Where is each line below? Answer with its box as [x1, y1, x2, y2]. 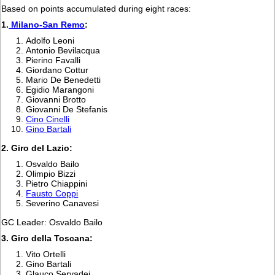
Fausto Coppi [26, 188, 79, 198]
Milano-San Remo [9, 19, 85, 29]
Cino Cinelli [26, 114, 70, 124]
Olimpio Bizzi [26, 168, 76, 179]
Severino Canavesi [26, 198, 99, 208]
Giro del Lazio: [11, 142, 73, 153]
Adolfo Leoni [26, 35, 75, 45]
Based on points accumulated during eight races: [1, 3, 192, 14]
